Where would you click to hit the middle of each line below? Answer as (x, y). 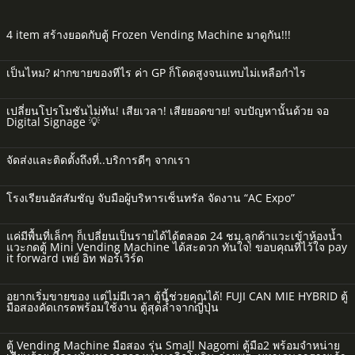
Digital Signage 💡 (53, 121)
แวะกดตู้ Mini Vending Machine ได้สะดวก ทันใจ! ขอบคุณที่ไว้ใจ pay (177, 246)
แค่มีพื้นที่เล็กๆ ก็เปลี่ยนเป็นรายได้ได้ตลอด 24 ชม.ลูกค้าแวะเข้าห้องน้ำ (174, 235)
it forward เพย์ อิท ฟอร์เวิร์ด (75, 258)
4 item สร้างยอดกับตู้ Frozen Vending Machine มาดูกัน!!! (149, 34)
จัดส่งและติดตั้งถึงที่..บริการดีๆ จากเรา (98, 159)
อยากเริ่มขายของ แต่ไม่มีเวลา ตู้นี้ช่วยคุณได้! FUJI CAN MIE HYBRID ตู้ (177, 296)
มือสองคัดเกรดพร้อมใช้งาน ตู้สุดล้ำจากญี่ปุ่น (113, 307)
